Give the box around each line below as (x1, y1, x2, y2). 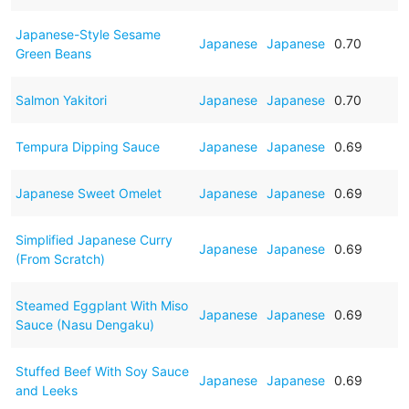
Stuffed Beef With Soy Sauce (15, 362, 189, 379)
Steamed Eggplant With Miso (15, 297, 188, 313)
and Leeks (15, 382, 78, 398)
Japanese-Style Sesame (15, 26, 161, 42)
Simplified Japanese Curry (15, 231, 173, 247)
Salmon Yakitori (15, 91, 107, 108)
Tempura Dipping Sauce (15, 138, 160, 154)
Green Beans (15, 45, 91, 61)
